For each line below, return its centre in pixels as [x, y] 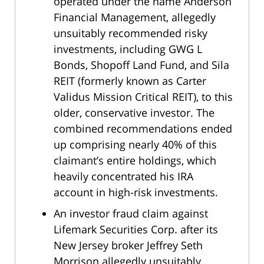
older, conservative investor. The [134, 112]
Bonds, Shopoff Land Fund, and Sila [141, 65]
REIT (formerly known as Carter [130, 80]
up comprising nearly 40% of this [135, 144]
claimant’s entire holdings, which [135, 160]
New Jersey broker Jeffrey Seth [128, 245]
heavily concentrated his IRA [123, 176]
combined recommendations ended [143, 128]
